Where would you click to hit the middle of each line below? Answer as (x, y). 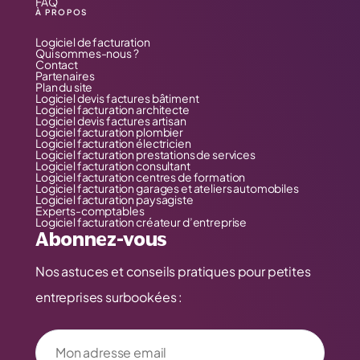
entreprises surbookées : (109, 297)
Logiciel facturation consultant (113, 166)
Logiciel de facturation (93, 42)
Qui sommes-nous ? (87, 53)
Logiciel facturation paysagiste (115, 199)
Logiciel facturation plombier (109, 132)
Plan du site (64, 87)
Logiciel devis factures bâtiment (117, 98)
